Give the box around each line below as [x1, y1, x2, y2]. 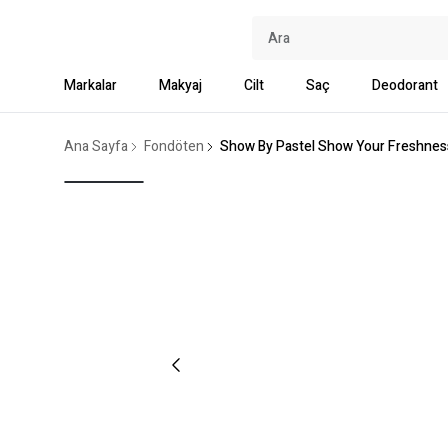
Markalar [64, 75, 117, 96]
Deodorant [372, 75, 438, 96]
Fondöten [144, 136, 204, 157]
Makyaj [159, 75, 202, 96]
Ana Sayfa [64, 136, 128, 157]
